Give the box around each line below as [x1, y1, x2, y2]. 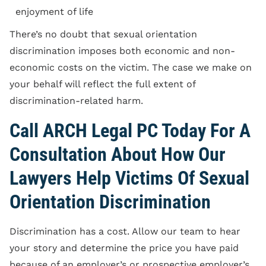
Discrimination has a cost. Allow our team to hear [9, 226, 240, 237]
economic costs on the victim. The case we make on [9, 62, 252, 73]
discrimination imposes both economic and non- [9, 45, 235, 56]
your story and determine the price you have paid [9, 242, 239, 254]
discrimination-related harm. [9, 95, 143, 106]
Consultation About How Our [9, 143, 226, 166]
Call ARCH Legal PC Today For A [9, 119, 251, 142]
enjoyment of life [15, 6, 93, 17]
